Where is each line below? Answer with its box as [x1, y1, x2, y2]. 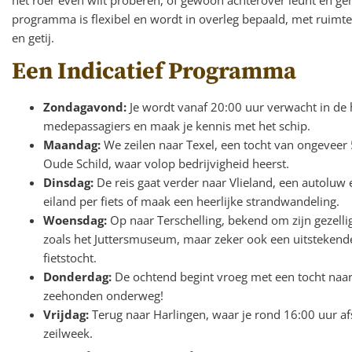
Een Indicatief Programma [12, 56, 296, 86]
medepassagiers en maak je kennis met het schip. [43, 117, 310, 134]
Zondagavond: [43, 98, 126, 115]
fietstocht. [43, 249, 97, 266]
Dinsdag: [43, 174, 93, 190]
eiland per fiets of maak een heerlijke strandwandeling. [43, 192, 339, 209]
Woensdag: [43, 211, 107, 228]
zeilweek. [43, 324, 93, 341]
